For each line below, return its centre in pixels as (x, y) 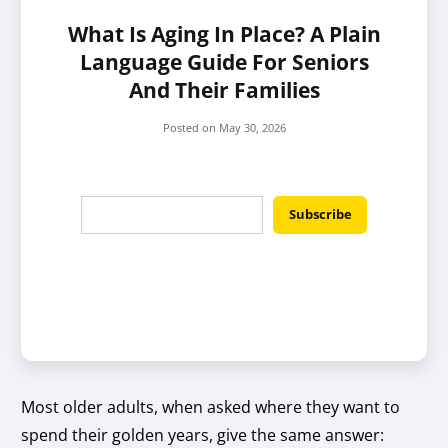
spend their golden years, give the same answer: (203, 434)
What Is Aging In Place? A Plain (224, 33)
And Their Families (224, 89)
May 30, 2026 (252, 127)
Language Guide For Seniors (224, 61)
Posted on (190, 127)
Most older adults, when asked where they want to (211, 406)
